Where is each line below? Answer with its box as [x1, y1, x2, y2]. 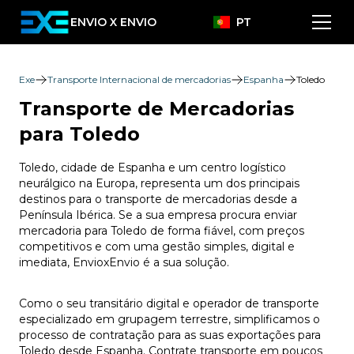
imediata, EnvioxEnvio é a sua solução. [19, 255, 229, 269]
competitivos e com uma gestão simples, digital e [19, 239, 295, 254]
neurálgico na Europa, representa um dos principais [19, 176, 299, 190]
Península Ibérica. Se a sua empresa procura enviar [19, 208, 297, 222]
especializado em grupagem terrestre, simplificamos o [19, 312, 320, 326]
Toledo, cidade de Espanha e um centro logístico [19, 160, 286, 175]
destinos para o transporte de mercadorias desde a [19, 192, 297, 206]
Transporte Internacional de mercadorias [47, 73, 231, 85]
